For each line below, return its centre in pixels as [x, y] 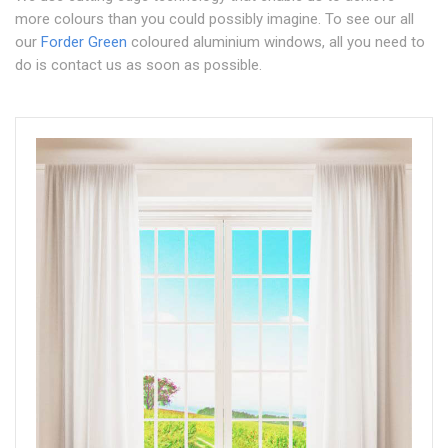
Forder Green [84, 42]
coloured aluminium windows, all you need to [276, 42]
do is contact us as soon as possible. [138, 65]
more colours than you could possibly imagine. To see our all [214, 19]
